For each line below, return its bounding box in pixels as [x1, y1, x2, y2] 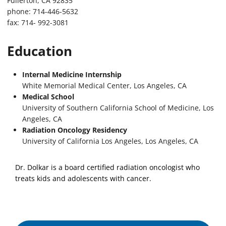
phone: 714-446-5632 [7, 6, 78, 16]
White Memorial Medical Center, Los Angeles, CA [22, 80, 187, 90]
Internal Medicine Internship [22, 69, 122, 79]
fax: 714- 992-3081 [7, 17, 69, 27]
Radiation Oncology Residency [22, 125, 127, 135]
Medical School [22, 91, 74, 101]
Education [7, 41, 72, 60]
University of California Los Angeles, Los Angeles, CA [22, 136, 198, 146]
